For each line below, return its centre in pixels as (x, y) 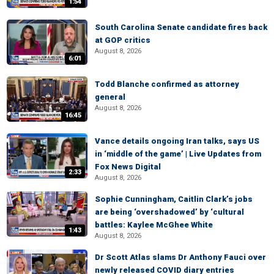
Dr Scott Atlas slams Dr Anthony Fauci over (180, 257)
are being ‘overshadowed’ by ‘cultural (169, 212)
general (110, 97)
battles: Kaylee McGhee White (154, 225)
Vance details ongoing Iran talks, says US (177, 141)
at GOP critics (123, 40)
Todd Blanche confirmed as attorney (167, 84)
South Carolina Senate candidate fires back (181, 27)
